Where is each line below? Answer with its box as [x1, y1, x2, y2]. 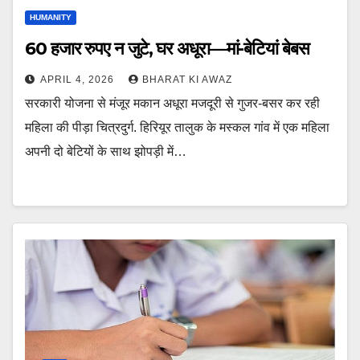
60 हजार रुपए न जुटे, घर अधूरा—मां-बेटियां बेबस [25, 37, 309, 59]
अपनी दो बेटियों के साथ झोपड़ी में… [25, 144, 186, 158]
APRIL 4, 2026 [40, 73, 117, 85]
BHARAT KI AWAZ [142, 73, 232, 85]
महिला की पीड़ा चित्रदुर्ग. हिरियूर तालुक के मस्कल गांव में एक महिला [25, 120, 329, 134]
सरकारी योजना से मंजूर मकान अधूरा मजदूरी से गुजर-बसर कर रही [25, 96, 320, 110]
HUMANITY [30, 12, 72, 22]
